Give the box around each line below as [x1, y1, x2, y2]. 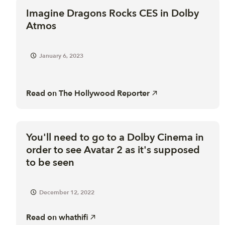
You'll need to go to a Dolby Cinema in [26, 130, 204, 144]
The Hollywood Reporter [59, 87, 150, 99]
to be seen [26, 155, 74, 169]
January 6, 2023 [39, 51, 83, 60]
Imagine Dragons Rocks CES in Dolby [26, 6, 199, 20]
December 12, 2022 [39, 188, 94, 196]
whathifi [59, 211, 88, 223]
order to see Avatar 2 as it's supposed [26, 143, 200, 157]
